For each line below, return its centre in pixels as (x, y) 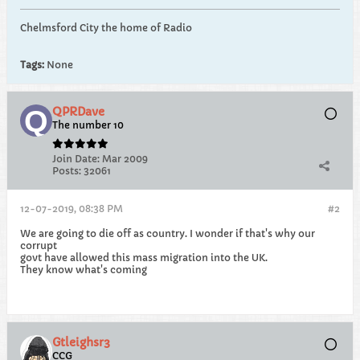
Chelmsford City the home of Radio (106, 28)
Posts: (67, 171)
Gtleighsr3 (81, 342)
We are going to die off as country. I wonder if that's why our (168, 233)
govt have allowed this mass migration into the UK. (144, 258)
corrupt (39, 245)
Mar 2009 (125, 159)
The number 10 (88, 125)
